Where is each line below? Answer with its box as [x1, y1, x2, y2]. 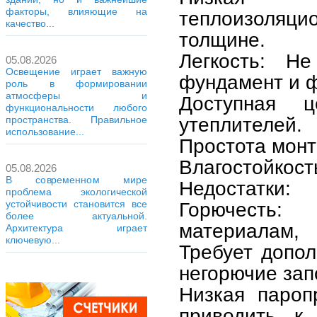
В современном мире [6, 174, 147, 185]
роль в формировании [6, 78, 147, 89]
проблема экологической [6, 186, 147, 197]
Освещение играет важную [6, 66, 147, 77]
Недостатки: [179, 177, 291, 200]
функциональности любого [6, 102, 147, 113]
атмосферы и [6, 90, 147, 101]
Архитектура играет [6, 222, 147, 234]
